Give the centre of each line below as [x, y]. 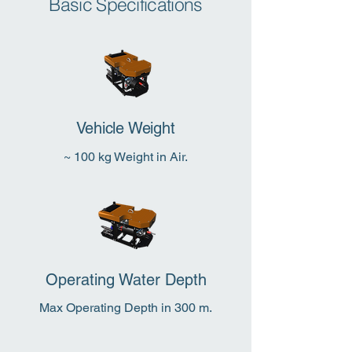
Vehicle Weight [126, 128]
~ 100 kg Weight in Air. [126, 157]
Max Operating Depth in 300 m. [126, 308]
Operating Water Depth [126, 280]
